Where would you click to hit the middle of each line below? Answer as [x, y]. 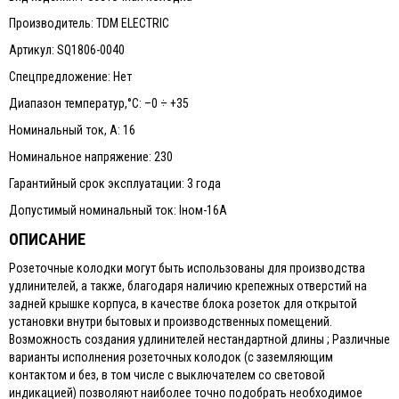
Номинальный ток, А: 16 [72, 130]
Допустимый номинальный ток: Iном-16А [118, 211]
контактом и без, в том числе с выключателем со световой [167, 375]
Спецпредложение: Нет [70, 77]
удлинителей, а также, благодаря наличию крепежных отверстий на [188, 286]
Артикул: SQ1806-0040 [67, 50]
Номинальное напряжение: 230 [91, 157]
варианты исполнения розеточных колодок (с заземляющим [171, 358]
